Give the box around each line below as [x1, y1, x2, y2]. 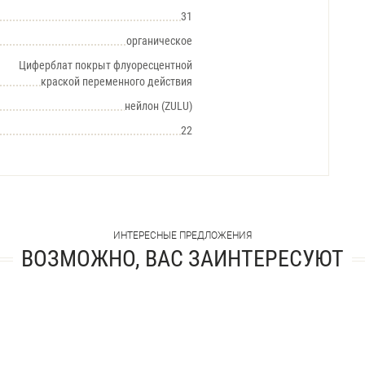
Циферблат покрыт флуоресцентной [19, 59, 192, 72]
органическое [126, 34, 192, 47]
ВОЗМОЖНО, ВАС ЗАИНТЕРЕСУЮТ [21, 245, 344, 272]
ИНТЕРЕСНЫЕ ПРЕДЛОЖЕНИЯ [113, 230, 252, 241]
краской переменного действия [41, 75, 192, 88]
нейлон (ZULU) [125, 99, 192, 112]
